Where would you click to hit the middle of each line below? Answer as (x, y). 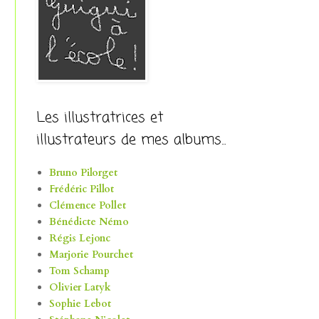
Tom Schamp (79, 271)
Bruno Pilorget (83, 173)
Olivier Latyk (80, 288)
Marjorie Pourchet (91, 255)
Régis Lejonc (79, 239)
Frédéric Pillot (81, 189)
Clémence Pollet (87, 206)
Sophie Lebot (80, 304)
